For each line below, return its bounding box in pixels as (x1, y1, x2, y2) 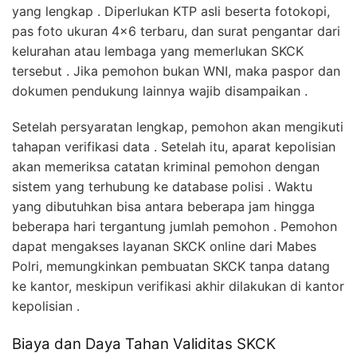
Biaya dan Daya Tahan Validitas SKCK (12, 334, 276, 353)
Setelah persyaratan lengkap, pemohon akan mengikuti (12, 118, 343, 135)
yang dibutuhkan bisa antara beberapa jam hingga (12, 198, 315, 214)
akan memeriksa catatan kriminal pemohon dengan (12, 158, 320, 175)
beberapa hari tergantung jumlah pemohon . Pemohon (12, 218, 337, 234)
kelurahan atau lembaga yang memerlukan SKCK (12, 42, 304, 59)
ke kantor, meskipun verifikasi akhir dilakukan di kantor (12, 277, 344, 294)
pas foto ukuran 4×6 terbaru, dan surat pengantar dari (12, 22, 340, 39)
